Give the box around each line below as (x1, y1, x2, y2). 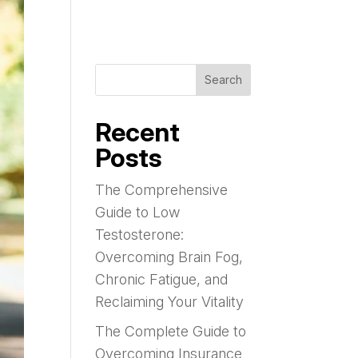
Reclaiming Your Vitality (95, 292, 245, 310)
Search (204, 73, 242, 87)
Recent (95, 116, 181, 148)
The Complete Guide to (95, 322, 247, 340)
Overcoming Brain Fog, (95, 248, 244, 265)
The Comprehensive (95, 181, 229, 198)
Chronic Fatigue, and (95, 270, 229, 288)
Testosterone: (95, 225, 185, 243)
